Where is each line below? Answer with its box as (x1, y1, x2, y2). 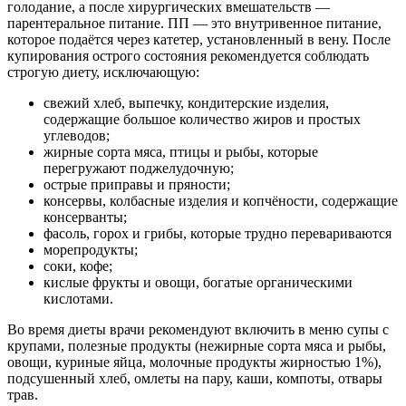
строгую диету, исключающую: (7, 64, 199, 81)
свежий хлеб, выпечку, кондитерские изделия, (43, 95, 329, 111)
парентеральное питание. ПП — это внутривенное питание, (7, 15, 382, 32)
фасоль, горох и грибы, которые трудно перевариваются (43, 226, 391, 242)
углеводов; (43, 128, 110, 144)
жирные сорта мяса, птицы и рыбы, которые (43, 144, 318, 160)
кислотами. (43, 291, 113, 307)
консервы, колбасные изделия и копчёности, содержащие (43, 193, 398, 209)
